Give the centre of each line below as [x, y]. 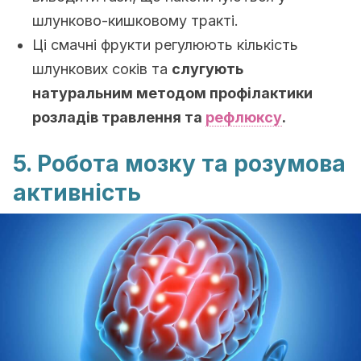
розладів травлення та [119, 117]
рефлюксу [244, 117]
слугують [207, 69]
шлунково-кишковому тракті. [135, 21]
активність [77, 193]
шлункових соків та [102, 69]
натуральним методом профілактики [172, 93]
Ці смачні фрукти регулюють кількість [165, 45]
